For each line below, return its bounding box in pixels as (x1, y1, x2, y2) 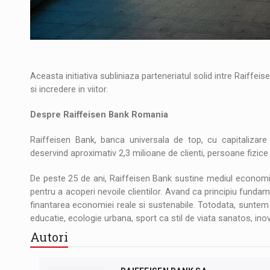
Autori (30, 228, 68, 245)
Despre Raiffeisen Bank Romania (30, 109, 168, 120)
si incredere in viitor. (30, 84, 108, 95)
